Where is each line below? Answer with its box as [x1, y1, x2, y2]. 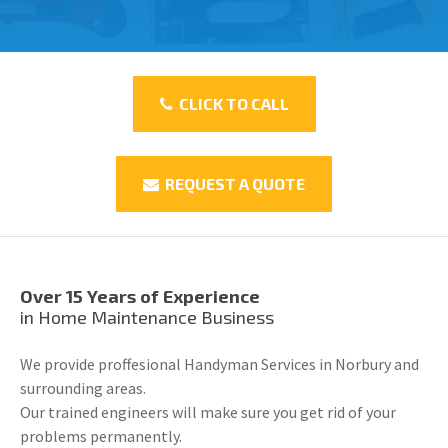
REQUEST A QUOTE [159, 174, 305, 194]
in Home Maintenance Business [20, 306, 274, 329]
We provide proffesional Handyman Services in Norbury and [20, 354, 419, 375]
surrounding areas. [20, 378, 146, 399]
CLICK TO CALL [172, 94, 289, 114]
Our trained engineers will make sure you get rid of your [20, 402, 396, 423]
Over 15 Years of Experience [20, 285, 260, 308]
